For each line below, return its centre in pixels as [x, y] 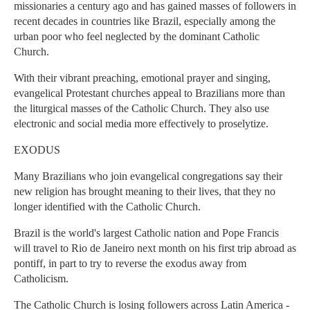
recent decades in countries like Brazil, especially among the [145, 21]
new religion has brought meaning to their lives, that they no [145, 192]
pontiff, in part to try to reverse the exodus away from [130, 264]
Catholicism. [41, 279]
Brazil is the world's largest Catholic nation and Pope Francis [146, 233]
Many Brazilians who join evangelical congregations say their [148, 176]
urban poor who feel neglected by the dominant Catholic [137, 37]
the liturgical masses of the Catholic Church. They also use [142, 109]
